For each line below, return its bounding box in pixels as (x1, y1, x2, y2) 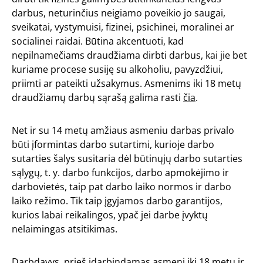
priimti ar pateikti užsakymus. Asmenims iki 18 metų (12, 76, 241, 90)
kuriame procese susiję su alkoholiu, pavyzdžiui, (12, 62, 223, 76)
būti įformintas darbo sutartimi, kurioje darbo (12, 137, 214, 151)
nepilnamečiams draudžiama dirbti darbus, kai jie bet (12, 48, 247, 62)
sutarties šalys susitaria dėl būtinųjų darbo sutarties (12, 151, 242, 165)
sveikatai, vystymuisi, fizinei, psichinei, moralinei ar (12, 20, 234, 33)
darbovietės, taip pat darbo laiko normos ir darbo (12, 180, 231, 193)
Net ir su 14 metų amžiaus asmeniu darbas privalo (12, 123, 234, 137)
